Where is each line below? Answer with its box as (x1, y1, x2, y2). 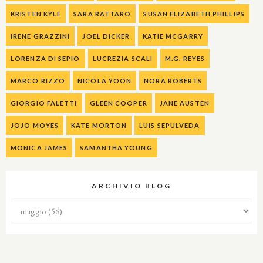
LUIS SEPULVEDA (139, 122, 200, 130)
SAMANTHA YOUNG (80, 144, 153, 152)
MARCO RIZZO (11, 77, 66, 85)
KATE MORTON (71, 122, 127, 130)
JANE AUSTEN (159, 99, 210, 107)
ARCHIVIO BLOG (92, 181, 171, 191)
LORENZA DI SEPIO (11, 55, 80, 63)
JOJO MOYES (11, 122, 59, 130)
